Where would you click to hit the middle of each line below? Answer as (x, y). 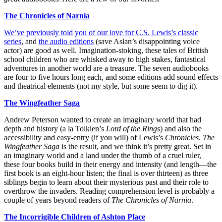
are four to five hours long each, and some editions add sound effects (111, 77)
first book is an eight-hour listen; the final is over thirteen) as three (106, 173)
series (13, 42)
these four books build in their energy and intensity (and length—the (110, 165)
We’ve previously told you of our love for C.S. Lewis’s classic (101, 33)
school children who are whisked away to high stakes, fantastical (105, 59)
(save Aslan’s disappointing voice (147, 42)
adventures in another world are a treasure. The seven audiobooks (106, 68)
